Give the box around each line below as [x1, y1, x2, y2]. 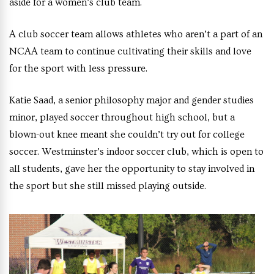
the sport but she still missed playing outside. [9, 180, 206, 191]
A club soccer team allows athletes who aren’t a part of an [9, 28, 262, 40]
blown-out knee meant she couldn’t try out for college [9, 128, 245, 140]
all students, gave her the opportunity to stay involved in [9, 163, 254, 174]
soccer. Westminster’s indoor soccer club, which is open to [9, 146, 264, 157]
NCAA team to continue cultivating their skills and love [9, 45, 251, 57]
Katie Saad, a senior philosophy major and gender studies [9, 94, 254, 106]
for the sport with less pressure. [9, 62, 149, 74]
